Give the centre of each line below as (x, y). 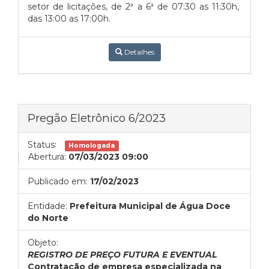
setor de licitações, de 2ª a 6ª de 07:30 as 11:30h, (134, 7)
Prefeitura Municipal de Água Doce (150, 206)
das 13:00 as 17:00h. (69, 19)
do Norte (48, 218)
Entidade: (47, 206)
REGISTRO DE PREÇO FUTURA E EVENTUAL (122, 255)
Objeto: (43, 243)
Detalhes (138, 52)
